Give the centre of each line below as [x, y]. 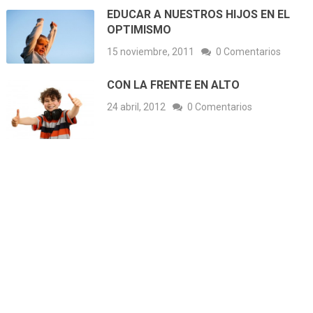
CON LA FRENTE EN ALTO [174, 85]
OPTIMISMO [139, 30]
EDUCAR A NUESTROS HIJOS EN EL [199, 15]
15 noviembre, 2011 [151, 52]
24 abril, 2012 [137, 107]
